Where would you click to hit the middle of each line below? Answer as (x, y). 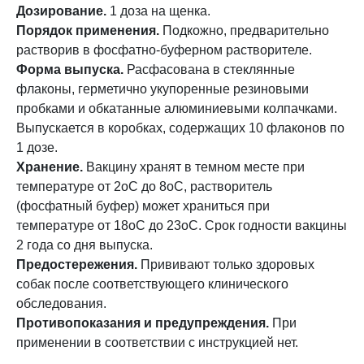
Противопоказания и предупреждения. (143, 323)
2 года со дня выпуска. (84, 245)
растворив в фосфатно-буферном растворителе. (164, 50)
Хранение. (50, 167)
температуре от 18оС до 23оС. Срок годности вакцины (182, 225)
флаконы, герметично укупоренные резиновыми (162, 89)
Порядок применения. (88, 30)
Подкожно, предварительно (244, 30)
